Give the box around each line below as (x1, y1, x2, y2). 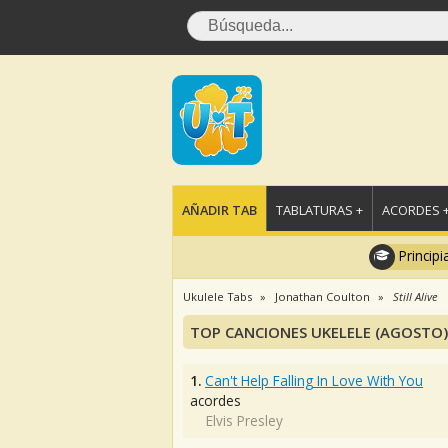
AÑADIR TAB (182, 201, 257, 219)
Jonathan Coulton (275, 289, 370, 304)
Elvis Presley (206, 411, 283, 430)
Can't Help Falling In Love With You (205, 371, 423, 390)
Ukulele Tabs (183, 289, 252, 304)
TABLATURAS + (276, 201, 363, 219)
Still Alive (393, 289, 438, 304)
